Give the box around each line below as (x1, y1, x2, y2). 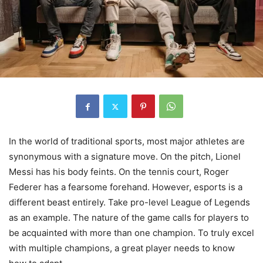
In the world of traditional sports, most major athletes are (9, 136, 245, 147)
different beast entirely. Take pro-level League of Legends (9, 197, 250, 208)
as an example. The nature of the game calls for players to (9, 212, 249, 224)
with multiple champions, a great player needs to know (9, 242, 235, 254)
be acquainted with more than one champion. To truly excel (9, 227, 254, 239)
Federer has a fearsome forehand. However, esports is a (9, 181, 242, 193)
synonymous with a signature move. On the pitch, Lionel (9, 151, 241, 163)
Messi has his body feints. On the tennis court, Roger (9, 166, 229, 178)
